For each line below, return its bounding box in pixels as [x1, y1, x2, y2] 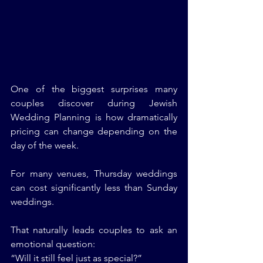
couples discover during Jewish [11, 97, 177, 109]
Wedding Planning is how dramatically [11, 112, 177, 123]
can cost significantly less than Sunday [11, 182, 177, 194]
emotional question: [11, 238, 95, 250]
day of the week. [11, 140, 79, 151]
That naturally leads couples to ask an [11, 224, 177, 236]
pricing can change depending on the [11, 126, 177, 137]
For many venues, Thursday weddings [11, 168, 177, 180]
